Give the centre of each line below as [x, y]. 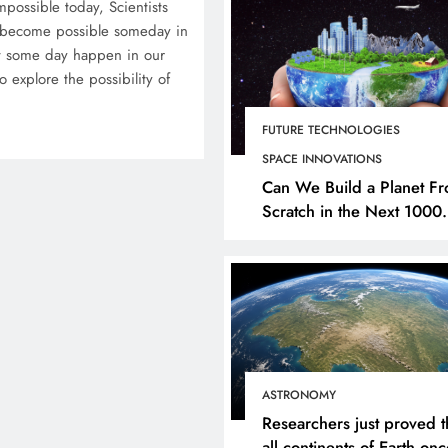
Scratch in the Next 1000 [352, 210]
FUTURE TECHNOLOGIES [331, 129]
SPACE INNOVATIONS [322, 158]
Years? [286, 234]
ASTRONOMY [299, 395]
